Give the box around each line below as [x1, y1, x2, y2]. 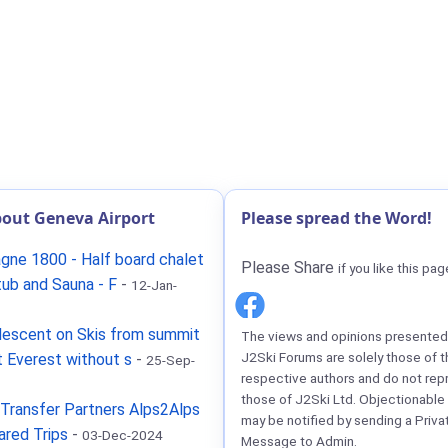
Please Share [241, 258, 338, 277]
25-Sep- [146, 352, 195, 368]
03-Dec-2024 [82, 427, 163, 443]
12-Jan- [131, 277, 177, 293]
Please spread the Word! [241, 207, 432, 229]
